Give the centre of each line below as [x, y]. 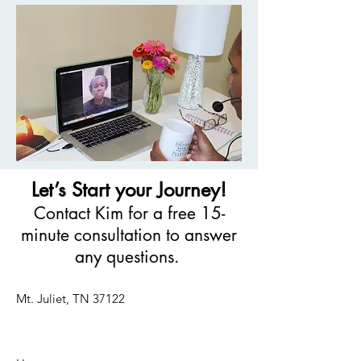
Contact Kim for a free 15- [129, 213]
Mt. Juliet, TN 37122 [71, 299]
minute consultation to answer [129, 235]
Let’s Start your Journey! [129, 190]
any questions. [129, 257]
